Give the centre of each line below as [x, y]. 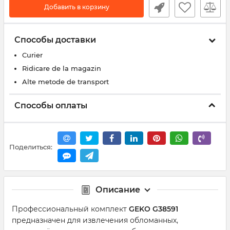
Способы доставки [55, 40]
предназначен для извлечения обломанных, [95, 221]
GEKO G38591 [154, 209]
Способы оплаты [51, 105]
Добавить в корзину [76, 7]
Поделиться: [31, 147]
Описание [118, 190]
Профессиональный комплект [70, 209]
